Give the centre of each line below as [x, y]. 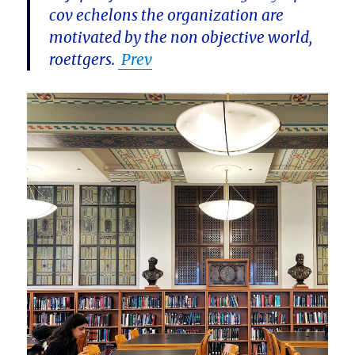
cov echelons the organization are [167, 15]
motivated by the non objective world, [181, 38]
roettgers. [84, 60]
